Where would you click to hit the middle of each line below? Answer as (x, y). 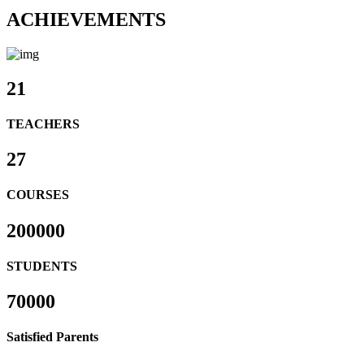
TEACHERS (43, 123)
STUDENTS (42, 266)
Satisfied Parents (52, 337)
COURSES (38, 195)
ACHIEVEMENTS (86, 19)
